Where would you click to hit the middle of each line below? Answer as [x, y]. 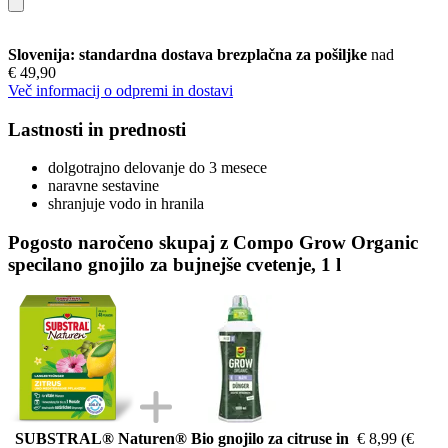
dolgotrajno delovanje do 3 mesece [157, 168]
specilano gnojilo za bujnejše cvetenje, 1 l [174, 264]
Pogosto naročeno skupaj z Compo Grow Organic [213, 242]
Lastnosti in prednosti [97, 129]
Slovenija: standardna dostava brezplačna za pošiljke [189, 54]
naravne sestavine [103, 186]
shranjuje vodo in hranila [126, 204]
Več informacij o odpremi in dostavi [120, 90]
